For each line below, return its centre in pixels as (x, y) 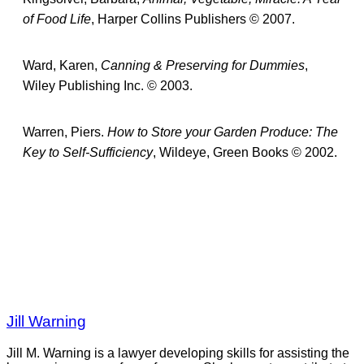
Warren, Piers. (65, 132)
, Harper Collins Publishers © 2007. (193, 19)
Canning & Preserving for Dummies (203, 65)
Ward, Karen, (62, 65)
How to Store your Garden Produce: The (223, 132)
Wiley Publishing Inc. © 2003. (108, 85)
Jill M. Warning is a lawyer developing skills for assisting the (178, 353)
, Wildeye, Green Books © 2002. (245, 152)
